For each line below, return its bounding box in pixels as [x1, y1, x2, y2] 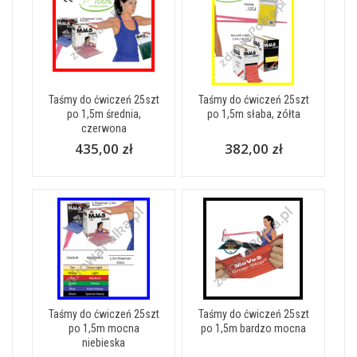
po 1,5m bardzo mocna [201, 321, 306, 335]
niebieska [82, 335, 125, 349]
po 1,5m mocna [68, 321, 139, 335]
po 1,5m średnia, [66, 107, 141, 120]
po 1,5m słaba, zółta [206, 107, 300, 120]
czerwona [80, 121, 127, 135]
